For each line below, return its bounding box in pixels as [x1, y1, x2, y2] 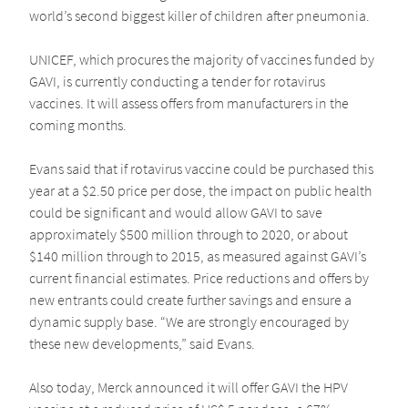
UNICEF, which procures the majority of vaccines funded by [29, 50, 374, 69]
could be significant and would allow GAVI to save [29, 203, 322, 222]
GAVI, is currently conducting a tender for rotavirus [29, 72, 325, 91]
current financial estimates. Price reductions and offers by [29, 269, 369, 288]
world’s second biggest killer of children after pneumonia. [29, 6, 370, 25]
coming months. [29, 116, 127, 135]
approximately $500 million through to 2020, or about [29, 225, 348, 244]
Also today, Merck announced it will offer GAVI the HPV [29, 378, 348, 397]
